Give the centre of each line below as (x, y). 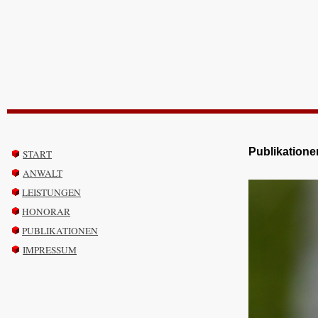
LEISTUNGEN (51, 192)
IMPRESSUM (50, 250)
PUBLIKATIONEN (60, 231)
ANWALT (43, 173)
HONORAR (46, 212)
